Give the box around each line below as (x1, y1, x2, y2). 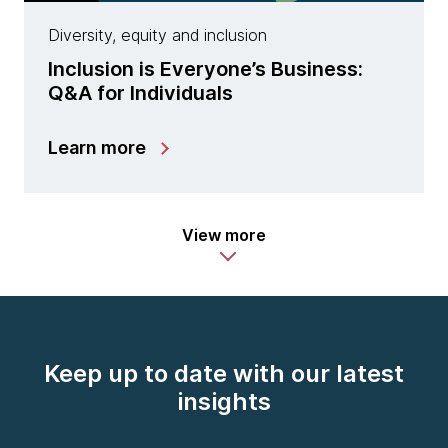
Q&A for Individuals (48, 81, 233, 106)
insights (177, 387, 271, 417)
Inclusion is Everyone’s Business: (48, 57, 363, 82)
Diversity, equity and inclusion (48, 25, 267, 46)
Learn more (48, 137, 146, 159)
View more (182, 225, 266, 246)
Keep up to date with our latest (44, 359, 404, 389)
